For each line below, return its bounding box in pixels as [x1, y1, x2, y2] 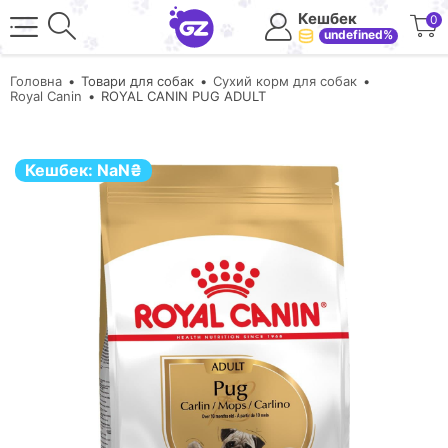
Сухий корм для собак [213, 73, 357, 89]
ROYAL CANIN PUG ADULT [101, 88, 266, 104]
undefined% [324, 27, 393, 42]
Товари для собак [81, 73, 194, 89]
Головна [10, 73, 62, 89]
